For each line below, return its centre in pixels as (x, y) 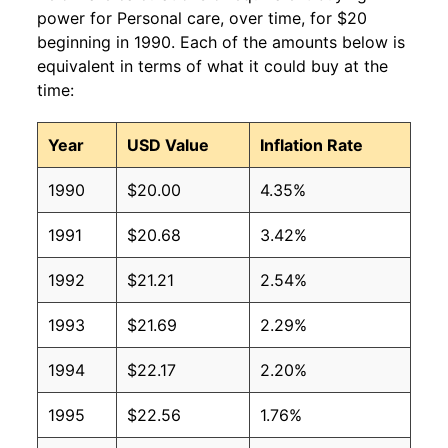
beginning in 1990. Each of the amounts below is (221, 41)
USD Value (168, 144)
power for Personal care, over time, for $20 (202, 17)
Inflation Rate (311, 144)
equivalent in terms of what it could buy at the (212, 65)
